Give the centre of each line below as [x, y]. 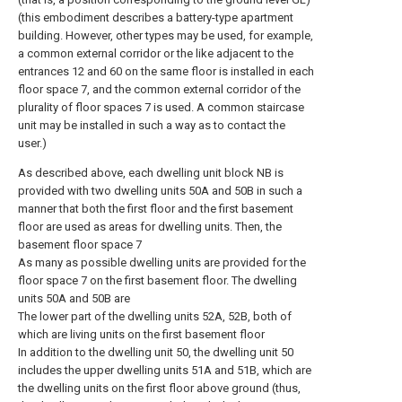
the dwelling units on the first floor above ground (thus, [159, 388]
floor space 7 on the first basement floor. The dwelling [157, 280]
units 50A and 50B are [74, 298]
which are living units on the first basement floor [141, 334]
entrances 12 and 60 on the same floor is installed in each [166, 71]
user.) [32, 143]
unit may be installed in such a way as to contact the [152, 125]
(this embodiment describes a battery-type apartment [156, 17]
